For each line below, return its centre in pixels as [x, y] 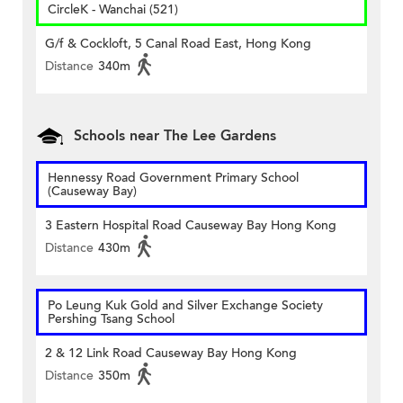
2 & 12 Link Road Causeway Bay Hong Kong [171, 354]
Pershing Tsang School [111, 319]
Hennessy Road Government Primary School [173, 178]
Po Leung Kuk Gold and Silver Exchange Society [185, 306]
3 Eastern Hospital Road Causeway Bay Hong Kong [191, 226]
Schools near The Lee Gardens [175, 136]
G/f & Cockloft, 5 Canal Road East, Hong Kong [178, 44]
